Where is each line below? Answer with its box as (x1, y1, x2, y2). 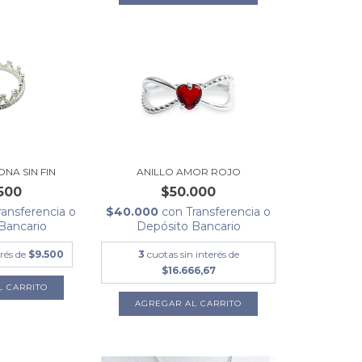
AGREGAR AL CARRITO (135, 297, 242, 309)
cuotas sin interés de (146, 247, 239, 260)
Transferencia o (186, 204, 271, 219)
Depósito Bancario (136, 218, 241, 234)
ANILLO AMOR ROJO (136, 165, 241, 178)
